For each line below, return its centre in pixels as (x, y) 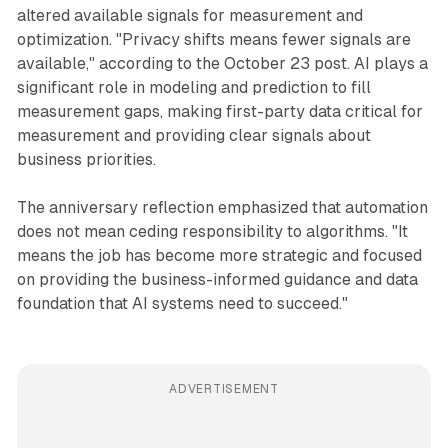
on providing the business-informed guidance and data (217, 279)
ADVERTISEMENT (224, 388)
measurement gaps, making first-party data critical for (219, 111)
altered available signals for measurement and (189, 15)
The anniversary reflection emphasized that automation (222, 207)
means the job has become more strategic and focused (219, 255)
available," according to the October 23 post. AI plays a (222, 63)
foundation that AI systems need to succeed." (182, 303)
